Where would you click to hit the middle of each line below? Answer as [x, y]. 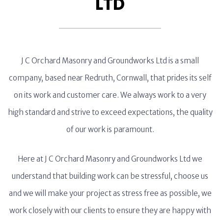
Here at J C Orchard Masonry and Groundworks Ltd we [110, 159]
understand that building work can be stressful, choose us [110, 176]
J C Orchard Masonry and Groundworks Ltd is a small [110, 61]
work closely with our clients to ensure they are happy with [110, 210]
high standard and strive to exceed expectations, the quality [110, 112]
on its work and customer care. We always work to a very [110, 95]
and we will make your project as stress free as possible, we [110, 193]
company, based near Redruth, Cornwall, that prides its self [110, 78]
